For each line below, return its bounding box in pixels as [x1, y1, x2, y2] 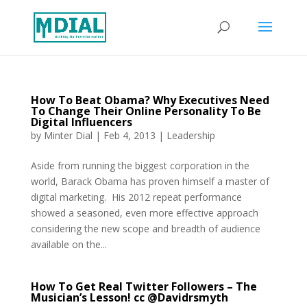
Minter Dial [43, 129, 93, 142]
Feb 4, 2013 [103, 129, 156, 142]
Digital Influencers [30, 114, 132, 130]
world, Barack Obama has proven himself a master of [30, 175, 269, 188]
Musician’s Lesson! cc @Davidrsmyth [30, 290, 228, 305]
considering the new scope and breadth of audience [30, 222, 260, 235]
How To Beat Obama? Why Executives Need [30, 93, 269, 108]
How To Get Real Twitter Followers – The [30, 279, 257, 294]
